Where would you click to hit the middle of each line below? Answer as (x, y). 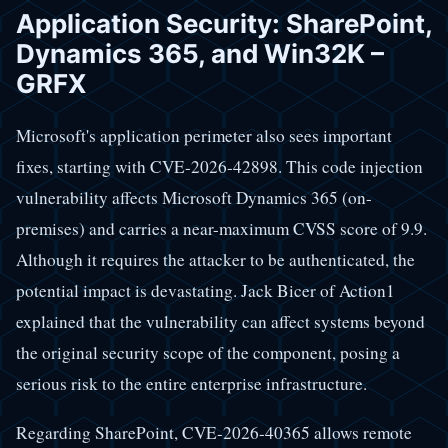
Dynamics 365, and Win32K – (200, 53)
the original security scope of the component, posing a (208, 353)
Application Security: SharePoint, (224, 23)
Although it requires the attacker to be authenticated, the (215, 260)
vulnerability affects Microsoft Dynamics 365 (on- (194, 198)
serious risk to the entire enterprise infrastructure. (191, 384)
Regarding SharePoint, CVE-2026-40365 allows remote (214, 432)
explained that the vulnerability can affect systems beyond (220, 322)
